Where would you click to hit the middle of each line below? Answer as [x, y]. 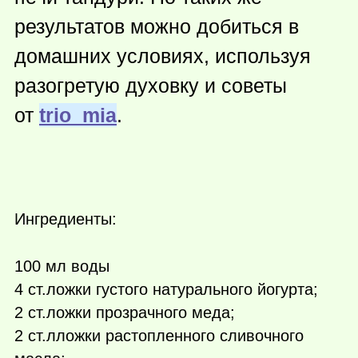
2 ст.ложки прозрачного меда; [125, 312]
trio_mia [78, 115]
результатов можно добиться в [157, 27]
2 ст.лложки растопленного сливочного [159, 335]
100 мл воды [62, 266]
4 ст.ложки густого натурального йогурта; [166, 289]
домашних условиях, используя [163, 56]
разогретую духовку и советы [151, 86]
